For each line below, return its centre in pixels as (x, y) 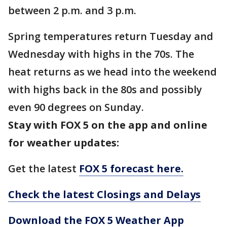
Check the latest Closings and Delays (104, 194)
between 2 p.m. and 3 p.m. (72, 10)
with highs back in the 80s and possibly (105, 89)
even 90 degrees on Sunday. (76, 107)
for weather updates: (64, 143)
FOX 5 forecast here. (131, 168)
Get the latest (44, 168)
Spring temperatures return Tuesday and (111, 36)
